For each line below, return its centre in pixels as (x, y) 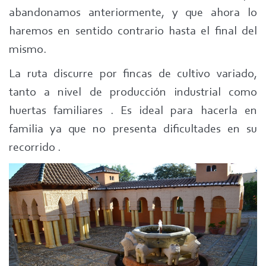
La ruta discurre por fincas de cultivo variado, (133, 74)
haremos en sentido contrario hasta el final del (133, 31)
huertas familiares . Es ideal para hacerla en (133, 111)
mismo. (28, 50)
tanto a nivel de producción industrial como (133, 93)
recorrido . (35, 148)
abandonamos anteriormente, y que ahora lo (133, 13)
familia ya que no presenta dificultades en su (133, 129)
